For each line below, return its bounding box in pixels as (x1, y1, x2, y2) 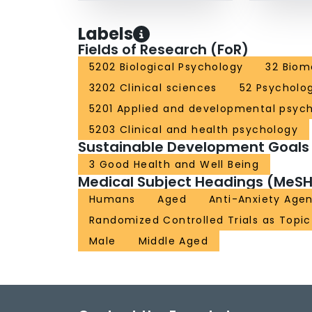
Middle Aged (138, 234, 209, 249)
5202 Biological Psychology (89, 60, 244, 75)
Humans (89, 192, 136, 207)
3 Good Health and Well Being (89, 157, 260, 172)
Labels (78, 22, 133, 46)
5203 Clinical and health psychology (89, 123, 298, 137)
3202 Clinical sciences (89, 81, 217, 95)
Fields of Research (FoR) (78, 40, 249, 60)
